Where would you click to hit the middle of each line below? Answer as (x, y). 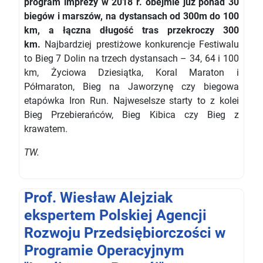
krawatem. (46, 129)
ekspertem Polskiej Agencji (115, 215)
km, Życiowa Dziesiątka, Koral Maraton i (131, 73)
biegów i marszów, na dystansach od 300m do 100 (131, 16)
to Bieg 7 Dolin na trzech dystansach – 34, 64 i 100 (131, 59)
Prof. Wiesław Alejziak (98, 198)
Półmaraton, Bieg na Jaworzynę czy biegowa (131, 87)
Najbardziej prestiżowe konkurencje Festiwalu (142, 45)
